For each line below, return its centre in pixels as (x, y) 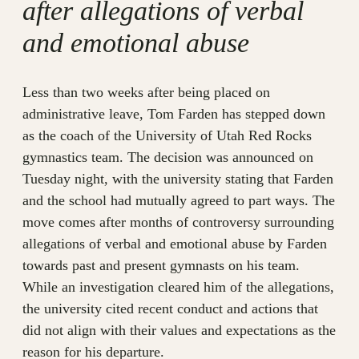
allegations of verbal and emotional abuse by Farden (175, 244)
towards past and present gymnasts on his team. (161, 266)
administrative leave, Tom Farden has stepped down (174, 114)
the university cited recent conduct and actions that (170, 309)
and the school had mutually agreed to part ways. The (179, 201)
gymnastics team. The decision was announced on (168, 157)
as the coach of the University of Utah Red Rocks (167, 136)
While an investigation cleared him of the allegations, (178, 287)
